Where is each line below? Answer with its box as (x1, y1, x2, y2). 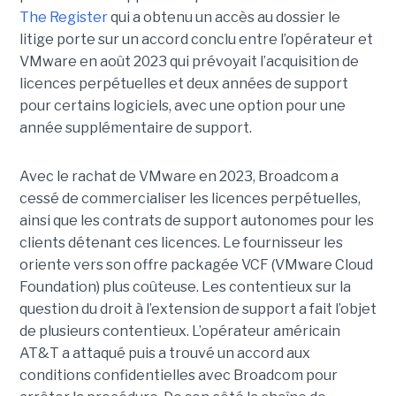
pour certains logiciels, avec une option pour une (19, 97, 346, 115)
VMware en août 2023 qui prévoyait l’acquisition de (19, 53, 359, 71)
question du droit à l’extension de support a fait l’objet (19, 301, 377, 318)
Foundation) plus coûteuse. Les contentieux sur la (19, 278, 351, 296)
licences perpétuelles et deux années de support (19, 75, 348, 93)
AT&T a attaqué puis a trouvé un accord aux (19, 345, 310, 362)
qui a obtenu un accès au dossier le (107, 9, 340, 27)
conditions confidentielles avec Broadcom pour (19, 367, 338, 385)
